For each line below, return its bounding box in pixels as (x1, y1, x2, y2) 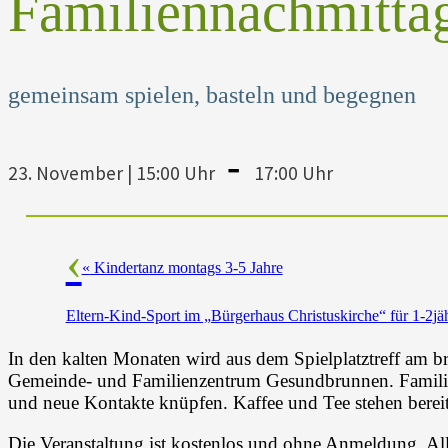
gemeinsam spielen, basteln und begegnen (8, 81, 416, 108)
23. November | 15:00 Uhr (8, 160, 215, 185)
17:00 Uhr (254, 160, 333, 185)
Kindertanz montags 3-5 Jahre (89, 258, 283, 276)
